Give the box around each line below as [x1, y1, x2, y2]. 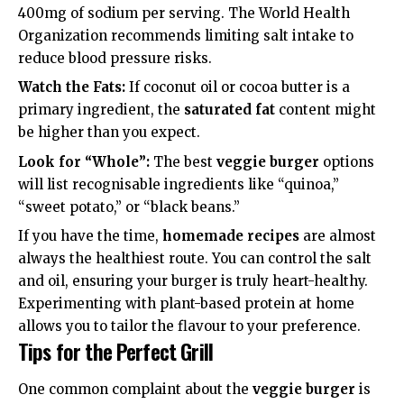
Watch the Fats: [18, 78, 125, 96]
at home [295, 295, 354, 313]
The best [150, 152, 216, 170]
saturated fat [184, 101, 275, 119]
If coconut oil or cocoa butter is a [125, 78, 350, 96]
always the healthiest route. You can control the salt [18, 250, 372, 268]
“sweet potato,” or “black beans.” [18, 197, 240, 216]
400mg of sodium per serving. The [18, 4, 259, 22]
